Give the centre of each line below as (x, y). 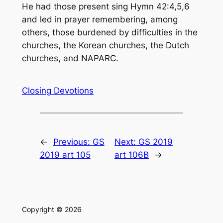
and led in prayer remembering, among (100, 19)
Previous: (73, 142)
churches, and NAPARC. (70, 58)
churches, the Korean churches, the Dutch (105, 45)
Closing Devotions (57, 90)
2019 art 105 (65, 155)
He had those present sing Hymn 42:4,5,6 (106, 6)
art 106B (132, 155)
